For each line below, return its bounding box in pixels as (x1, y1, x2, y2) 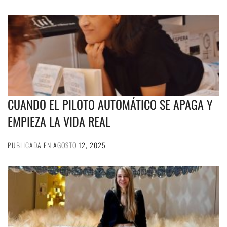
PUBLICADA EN (8, 139, 53, 150)
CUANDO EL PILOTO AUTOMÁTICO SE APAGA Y (8, 95, 213, 113)
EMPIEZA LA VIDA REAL (8, 111, 110, 130)
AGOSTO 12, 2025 (53, 139, 106, 150)
